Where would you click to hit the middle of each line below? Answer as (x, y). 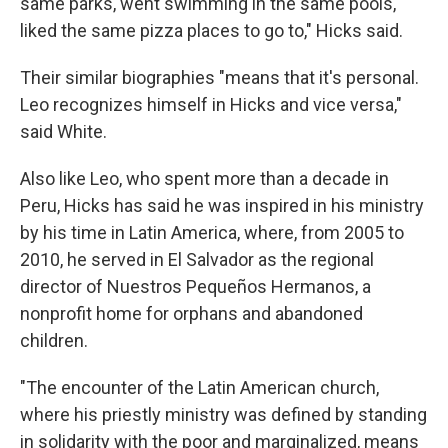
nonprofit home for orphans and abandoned (191, 313)
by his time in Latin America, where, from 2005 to (212, 232)
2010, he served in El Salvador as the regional (197, 259)
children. (54, 340)
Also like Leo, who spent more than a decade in (204, 178)
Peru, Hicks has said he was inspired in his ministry (222, 205)
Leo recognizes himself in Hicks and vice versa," (211, 104)
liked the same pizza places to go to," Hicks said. (211, 30)
